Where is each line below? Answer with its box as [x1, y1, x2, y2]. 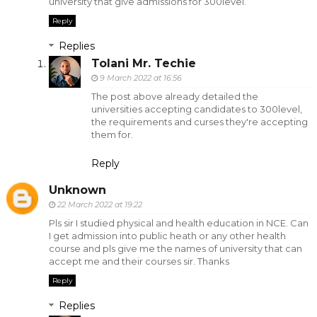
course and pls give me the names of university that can [48, 242, 302, 254]
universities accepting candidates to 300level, [91, 103, 302, 115]
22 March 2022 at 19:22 [57, 199, 142, 209]
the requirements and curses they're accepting [91, 116, 308, 128]
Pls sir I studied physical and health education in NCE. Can [48, 217, 309, 229]
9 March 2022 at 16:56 [99, 73, 182, 83]
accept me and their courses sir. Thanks [48, 255, 229, 267]
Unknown [48, 183, 106, 197]
